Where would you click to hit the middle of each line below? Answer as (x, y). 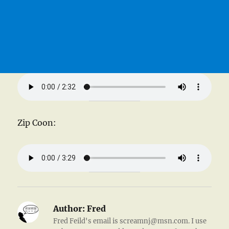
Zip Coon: (37, 122)
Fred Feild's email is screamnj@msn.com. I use (130, 221)
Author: (69, 208)
